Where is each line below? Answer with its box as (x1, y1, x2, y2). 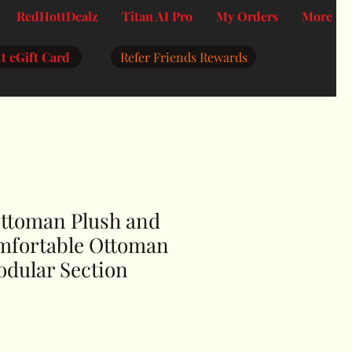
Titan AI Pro (122, 8, 192, 24)
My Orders (216, 8, 278, 24)
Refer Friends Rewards (119, 49, 247, 65)
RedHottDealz (16, 8, 98, 24)
